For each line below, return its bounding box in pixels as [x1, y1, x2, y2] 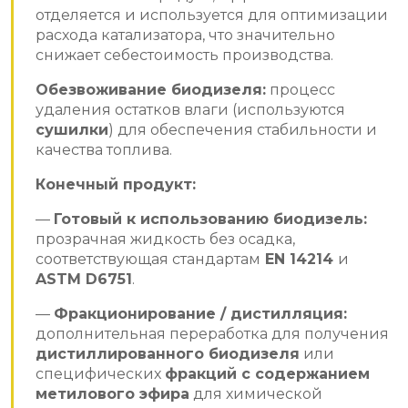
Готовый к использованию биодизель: [54, 209, 367, 228]
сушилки [36, 120, 108, 138]
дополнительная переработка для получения [36, 324, 389, 342]
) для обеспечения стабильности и [108, 120, 377, 138]
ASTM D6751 [36, 270, 132, 288]
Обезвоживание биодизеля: [36, 80, 266, 98]
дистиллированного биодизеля [36, 344, 300, 362]
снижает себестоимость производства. [36, 46, 333, 64]
